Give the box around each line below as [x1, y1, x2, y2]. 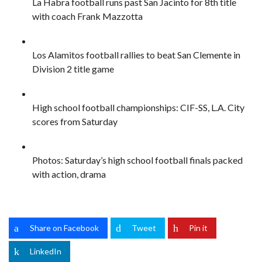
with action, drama [32, 168, 106, 180]
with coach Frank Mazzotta [32, 11, 143, 22]
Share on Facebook [30, 223, 99, 233]
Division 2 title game [32, 63, 114, 74]
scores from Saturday [32, 116, 118, 127]
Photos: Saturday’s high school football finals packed [32, 154, 243, 166]
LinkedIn [30, 246, 61, 256]
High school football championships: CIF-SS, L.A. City [32, 102, 244, 113]
